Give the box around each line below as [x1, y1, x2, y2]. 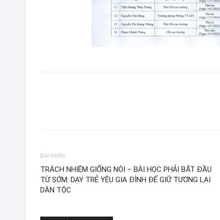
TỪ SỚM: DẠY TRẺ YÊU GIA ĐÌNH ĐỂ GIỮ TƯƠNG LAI [40, 175, 211, 185]
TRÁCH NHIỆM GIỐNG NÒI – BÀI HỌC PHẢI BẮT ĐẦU [40, 165, 212, 174]
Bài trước [40, 152, 65, 160]
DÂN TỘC [40, 186, 71, 195]
